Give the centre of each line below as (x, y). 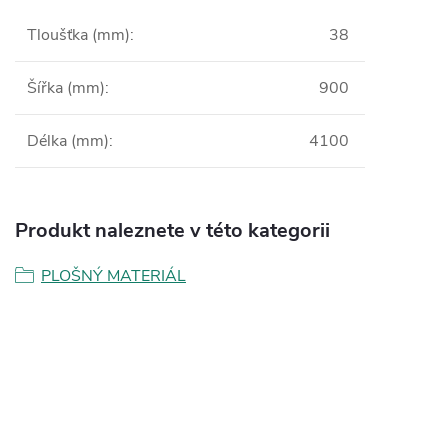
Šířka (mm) (66, 87)
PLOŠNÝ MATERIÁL (113, 275)
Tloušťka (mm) (78, 34)
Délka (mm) (68, 140)
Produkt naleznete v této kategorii (172, 230)
